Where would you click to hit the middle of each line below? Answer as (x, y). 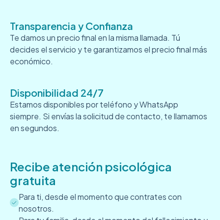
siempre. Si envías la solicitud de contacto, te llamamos (109, 116)
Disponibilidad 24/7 (57, 92)
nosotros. (36, 208)
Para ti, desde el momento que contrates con (100, 196)
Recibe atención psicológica (91, 166)
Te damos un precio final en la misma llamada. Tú (95, 37)
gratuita (33, 180)
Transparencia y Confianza (71, 26)
